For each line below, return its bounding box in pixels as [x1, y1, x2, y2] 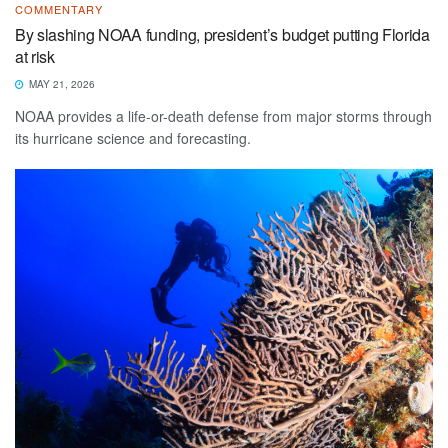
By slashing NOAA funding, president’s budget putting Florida [15, 22, 430, 46]
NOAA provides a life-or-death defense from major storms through [15, 105, 432, 126]
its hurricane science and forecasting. [15, 127, 251, 148]
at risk [15, 44, 55, 68]
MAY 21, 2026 [26, 76, 95, 91]
